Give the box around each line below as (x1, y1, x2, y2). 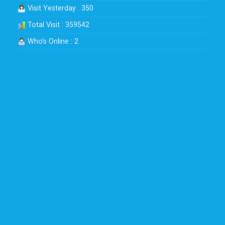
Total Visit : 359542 (26, 20, 89, 29)
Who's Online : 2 (26, 37, 78, 46)
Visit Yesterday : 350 (26, 4, 93, 13)
